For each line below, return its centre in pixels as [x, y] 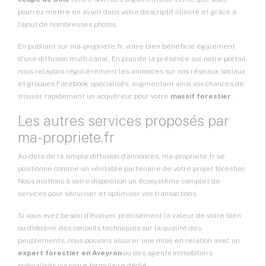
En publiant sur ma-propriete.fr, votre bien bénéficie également [126, 47]
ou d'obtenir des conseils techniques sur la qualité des [110, 228]
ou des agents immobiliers [167, 253]
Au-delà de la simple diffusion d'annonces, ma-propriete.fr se [121, 156]
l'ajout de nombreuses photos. [68, 25]
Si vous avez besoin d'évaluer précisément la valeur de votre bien [129, 216]
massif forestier [201, 96]
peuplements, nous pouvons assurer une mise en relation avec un [129, 241]
